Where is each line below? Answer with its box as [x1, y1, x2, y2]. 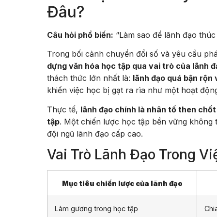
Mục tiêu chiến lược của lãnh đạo [62, 179, 183, 187]
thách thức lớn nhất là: [47, 73, 133, 83]
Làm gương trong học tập [55, 204, 138, 213]
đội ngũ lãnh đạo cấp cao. [47, 128, 143, 139]
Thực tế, [47, 104, 80, 114]
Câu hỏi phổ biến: [47, 30, 113, 40]
